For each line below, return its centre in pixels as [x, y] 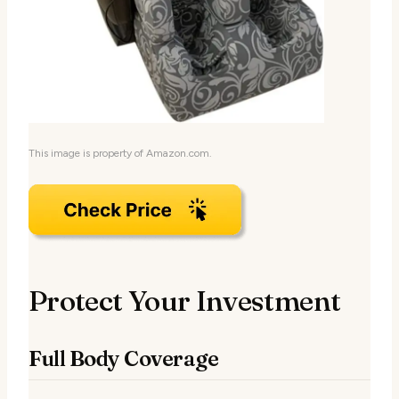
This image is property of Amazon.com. [120, 153]
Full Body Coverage [124, 358]
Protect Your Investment [185, 300]
